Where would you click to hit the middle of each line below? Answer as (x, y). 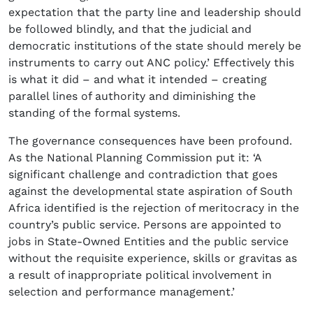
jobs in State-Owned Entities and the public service (148, 242)
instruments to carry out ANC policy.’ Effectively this (151, 63)
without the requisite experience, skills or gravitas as (153, 259)
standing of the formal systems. (94, 113)
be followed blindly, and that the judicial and (130, 29)
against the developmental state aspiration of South (151, 191)
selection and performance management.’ (122, 292)
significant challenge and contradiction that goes (143, 175)
